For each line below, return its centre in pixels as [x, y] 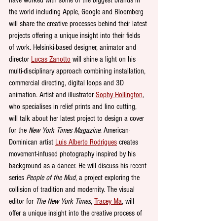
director [20, 59]
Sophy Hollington [119, 94]
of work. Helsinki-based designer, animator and [74, 47]
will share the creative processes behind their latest [79, 23]
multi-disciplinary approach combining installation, [78, 71]
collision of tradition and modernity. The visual [73, 189]
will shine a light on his [104, 59]
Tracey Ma [108, 201]
